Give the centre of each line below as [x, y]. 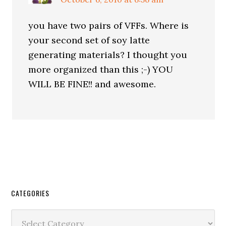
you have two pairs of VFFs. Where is [109, 25]
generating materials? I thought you [108, 55]
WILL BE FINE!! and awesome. [92, 84]
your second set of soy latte [89, 40]
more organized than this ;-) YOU [101, 69]
